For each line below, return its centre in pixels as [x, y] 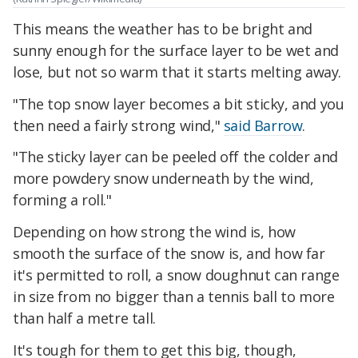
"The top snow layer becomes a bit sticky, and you [179, 103]
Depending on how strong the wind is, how [155, 232]
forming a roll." [62, 200]
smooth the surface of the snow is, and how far [169, 254]
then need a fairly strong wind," [118, 125]
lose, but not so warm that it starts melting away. [177, 72]
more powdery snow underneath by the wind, [163, 179]
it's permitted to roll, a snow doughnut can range [176, 275]
